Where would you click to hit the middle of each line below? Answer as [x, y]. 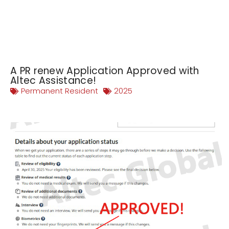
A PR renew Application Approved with [105, 71]
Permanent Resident [60, 90]
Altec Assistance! [53, 80]
